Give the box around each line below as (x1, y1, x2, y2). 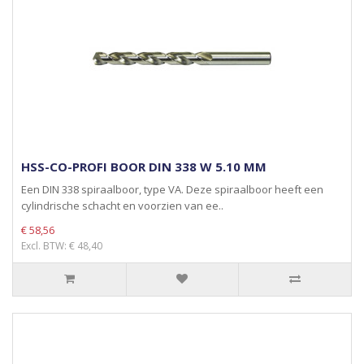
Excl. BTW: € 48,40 (21, 239, 102, 253)
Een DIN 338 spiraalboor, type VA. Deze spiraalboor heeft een (21, 182, 323, 197)
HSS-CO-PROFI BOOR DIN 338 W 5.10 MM (21, 158, 266, 175)
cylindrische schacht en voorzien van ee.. (21, 198, 223, 213)
